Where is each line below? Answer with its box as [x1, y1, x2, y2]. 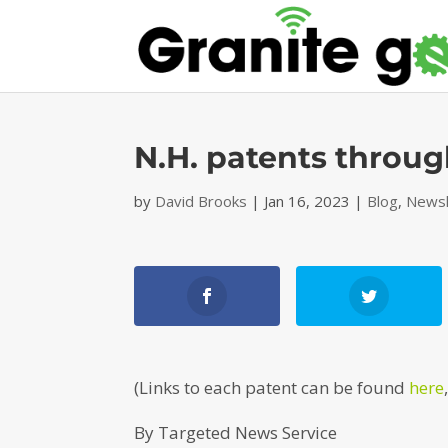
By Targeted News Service [134, 421, 338, 444]
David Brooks [155, 191, 248, 211]
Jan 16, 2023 [264, 191, 351, 211]
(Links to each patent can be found [134, 376, 410, 399]
